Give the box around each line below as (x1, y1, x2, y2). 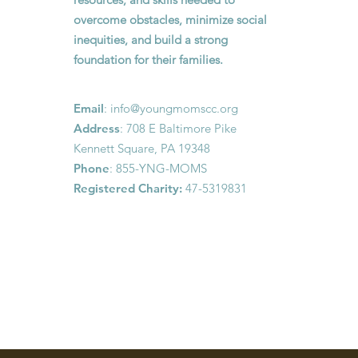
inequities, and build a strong (74, 32, 229, 47)
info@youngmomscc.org (110, 101, 239, 116)
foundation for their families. (74, 52, 224, 67)
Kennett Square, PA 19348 (74, 141, 211, 156)
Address (74, 121, 121, 136)
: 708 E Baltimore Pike (120, 121, 237, 136)
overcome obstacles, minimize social (74, 12, 268, 27)
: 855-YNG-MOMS (109, 161, 208, 176)
